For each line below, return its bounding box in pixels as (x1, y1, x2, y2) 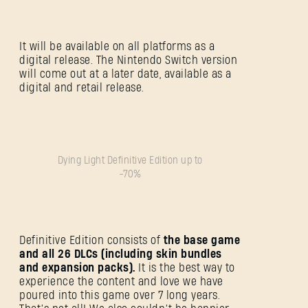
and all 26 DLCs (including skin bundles (19, 248, 222, 261)
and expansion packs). (19, 262, 135, 274)
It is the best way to (135, 262, 235, 274)
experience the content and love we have (19, 276, 223, 288)
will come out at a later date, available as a (19, 68, 232, 80)
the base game (160, 234, 240, 247)
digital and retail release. (19, 82, 144, 94)
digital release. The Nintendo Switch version (19, 54, 237, 67)
